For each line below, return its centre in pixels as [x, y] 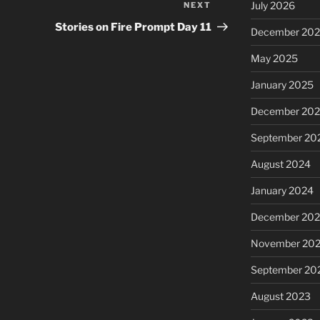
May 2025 [274, 59]
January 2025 [282, 85]
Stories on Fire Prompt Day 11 [134, 27]
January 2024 [282, 191]
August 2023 [280, 296]
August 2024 [280, 164]
